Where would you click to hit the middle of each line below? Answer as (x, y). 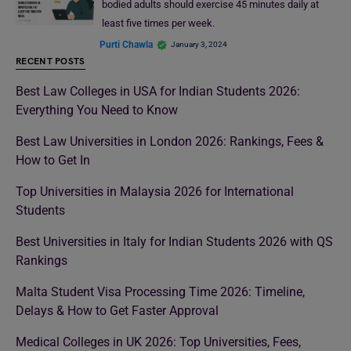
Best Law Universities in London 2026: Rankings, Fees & (170, 142)
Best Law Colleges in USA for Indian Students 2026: (158, 92)
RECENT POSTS (51, 62)
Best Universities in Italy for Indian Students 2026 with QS (174, 242)
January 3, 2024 (199, 45)
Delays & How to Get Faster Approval (117, 311)
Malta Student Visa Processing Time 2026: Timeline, (160, 292)
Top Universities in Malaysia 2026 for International (155, 192)
